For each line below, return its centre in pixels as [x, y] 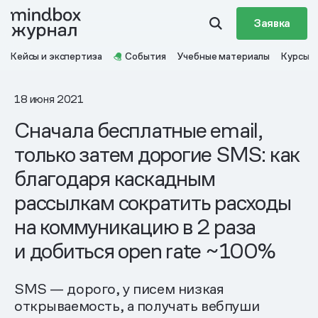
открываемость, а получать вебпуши [137, 306]
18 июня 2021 [49, 99]
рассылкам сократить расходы [153, 203]
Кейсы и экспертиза [56, 56]
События [146, 56]
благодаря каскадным [115, 179]
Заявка [272, 23]
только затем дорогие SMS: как [157, 154]
